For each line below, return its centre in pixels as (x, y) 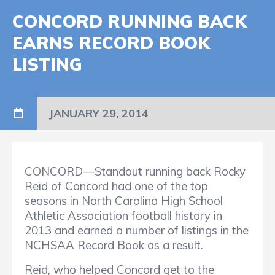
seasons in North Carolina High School (124, 201)
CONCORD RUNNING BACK (130, 21)
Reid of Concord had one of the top (116, 186)
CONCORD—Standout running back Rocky (135, 172)
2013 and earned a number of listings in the (137, 230)
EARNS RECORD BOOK (111, 43)
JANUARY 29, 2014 (99, 114)
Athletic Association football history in (123, 216)
